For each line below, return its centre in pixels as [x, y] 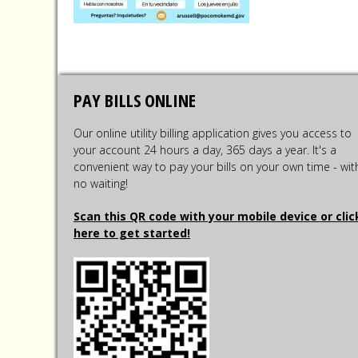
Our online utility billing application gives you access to [213, 133]
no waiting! [101, 183]
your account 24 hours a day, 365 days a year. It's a [205, 150]
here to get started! [132, 233]
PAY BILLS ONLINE [135, 100]
